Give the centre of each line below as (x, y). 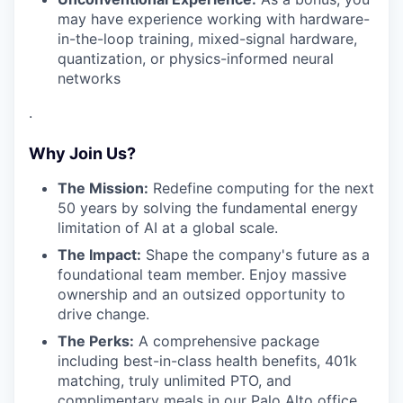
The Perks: (96, 341)
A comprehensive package (227, 341)
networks (89, 79)
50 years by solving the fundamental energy (208, 208)
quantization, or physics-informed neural (196, 59)
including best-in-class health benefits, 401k (207, 361)
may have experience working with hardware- (214, 19)
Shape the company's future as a (255, 255)
